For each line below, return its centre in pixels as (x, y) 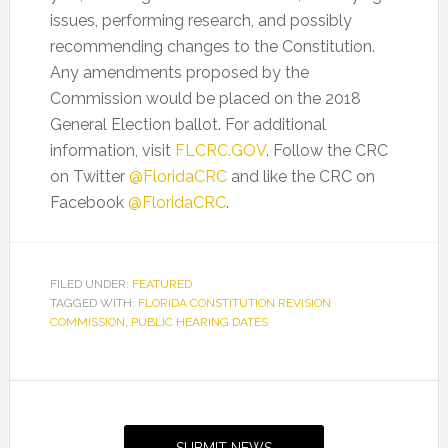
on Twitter (89, 176)
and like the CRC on (300, 176)
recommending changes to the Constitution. (212, 46)
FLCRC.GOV (220, 150)
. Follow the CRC (326, 150)
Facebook (88, 202)
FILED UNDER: (90, 284)
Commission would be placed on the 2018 (205, 98)
